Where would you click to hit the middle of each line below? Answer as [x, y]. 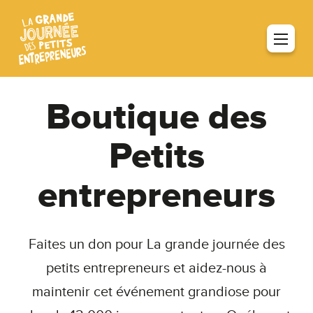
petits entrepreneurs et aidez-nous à [156, 269]
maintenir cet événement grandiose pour [156, 292]
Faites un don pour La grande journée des [156, 245]
